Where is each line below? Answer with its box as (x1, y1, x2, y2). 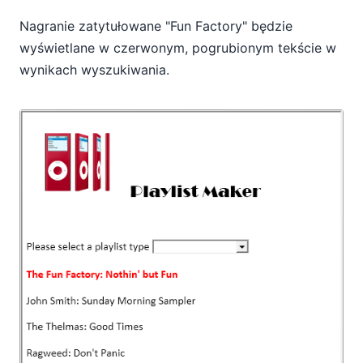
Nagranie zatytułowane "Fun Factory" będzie (19, 17, 293, 34)
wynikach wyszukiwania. (19, 61, 169, 78)
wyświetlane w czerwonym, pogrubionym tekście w (19, 39, 336, 56)
